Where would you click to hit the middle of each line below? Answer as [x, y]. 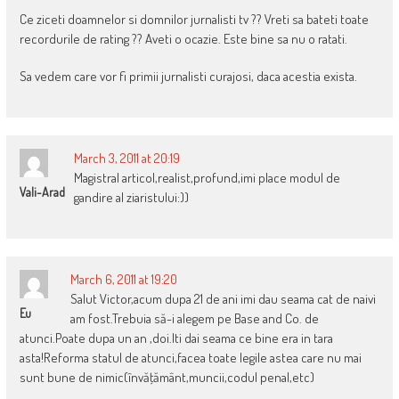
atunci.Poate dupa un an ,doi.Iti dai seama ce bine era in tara [176, 338]
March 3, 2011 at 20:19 [126, 158]
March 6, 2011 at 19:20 [123, 279]
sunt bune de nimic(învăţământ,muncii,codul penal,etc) [167, 377]
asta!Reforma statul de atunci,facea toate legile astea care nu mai [190, 357]
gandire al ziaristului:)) [131, 197]
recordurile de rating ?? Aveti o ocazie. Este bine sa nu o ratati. [183, 38]
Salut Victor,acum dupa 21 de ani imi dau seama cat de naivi [223, 298]
